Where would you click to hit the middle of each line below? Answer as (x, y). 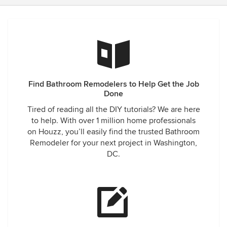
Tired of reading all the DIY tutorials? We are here (113, 109)
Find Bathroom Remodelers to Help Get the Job (113, 84)
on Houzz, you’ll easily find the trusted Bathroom (113, 132)
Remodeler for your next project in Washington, (113, 143)
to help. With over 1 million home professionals (113, 121)
